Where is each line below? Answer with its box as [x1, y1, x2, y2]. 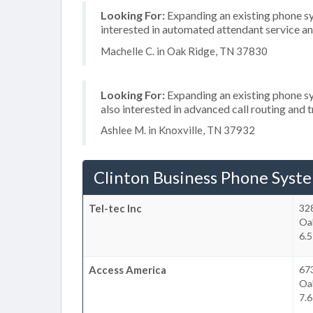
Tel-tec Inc [89, 201, 142, 214]
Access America [89, 263, 166, 276]
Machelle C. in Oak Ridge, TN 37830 [101, 44, 268, 57]
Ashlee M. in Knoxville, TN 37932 [101, 124, 255, 136]
